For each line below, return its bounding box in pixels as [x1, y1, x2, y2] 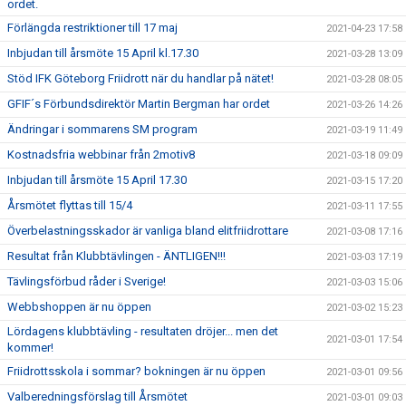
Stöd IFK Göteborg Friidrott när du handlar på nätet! [7, 72, 274, 85]
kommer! [7, 341, 53, 354]
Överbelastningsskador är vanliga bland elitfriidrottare [7, 224, 288, 237]
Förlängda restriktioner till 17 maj [7, 21, 178, 34]
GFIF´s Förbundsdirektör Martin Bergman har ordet [7, 97, 270, 111]
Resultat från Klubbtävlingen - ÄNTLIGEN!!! [7, 249, 226, 263]
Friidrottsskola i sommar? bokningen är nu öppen [7, 364, 266, 378]
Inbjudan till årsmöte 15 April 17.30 [7, 173, 187, 187]
